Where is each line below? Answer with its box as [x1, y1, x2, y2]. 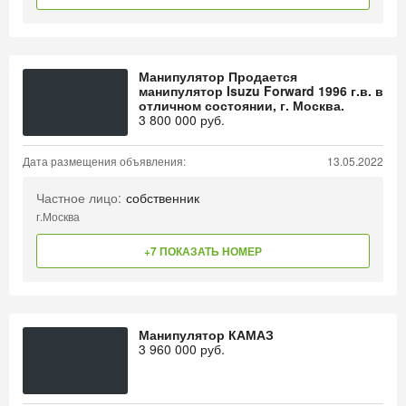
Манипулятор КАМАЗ [139, 325, 274, 343]
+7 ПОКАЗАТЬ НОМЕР [144, 243, 262, 259]
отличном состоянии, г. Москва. [139, 96, 344, 114]
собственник [126, 188, 199, 207]
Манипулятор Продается [139, 67, 297, 85]
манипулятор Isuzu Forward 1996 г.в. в [139, 82, 383, 100]
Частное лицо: [36, 188, 121, 207]
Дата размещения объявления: [23, 153, 186, 169]
